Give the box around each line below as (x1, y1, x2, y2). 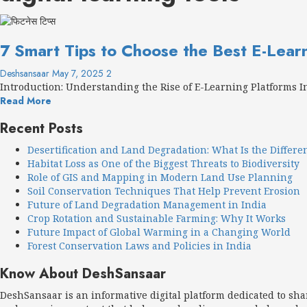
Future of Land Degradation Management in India (27, 197, 267, 211)
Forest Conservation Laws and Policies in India (27, 238, 251, 252)
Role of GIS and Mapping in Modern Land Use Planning (27, 170, 293, 184)
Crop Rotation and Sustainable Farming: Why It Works (27, 211, 286, 225)
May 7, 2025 (52, 66, 106, 80)
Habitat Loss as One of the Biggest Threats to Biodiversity (27, 156, 299, 170)
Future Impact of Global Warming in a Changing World (27, 225, 291, 238)
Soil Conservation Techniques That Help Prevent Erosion (27, 184, 300, 197)
